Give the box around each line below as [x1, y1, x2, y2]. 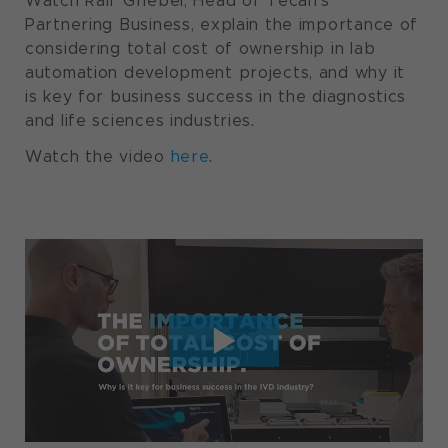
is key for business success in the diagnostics [25, 87, 407, 107]
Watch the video [25, 147, 171, 167]
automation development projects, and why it [25, 63, 405, 83]
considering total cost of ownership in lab [25, 39, 376, 59]
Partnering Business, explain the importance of [25, 15, 419, 35]
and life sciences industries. [25, 111, 255, 131]
